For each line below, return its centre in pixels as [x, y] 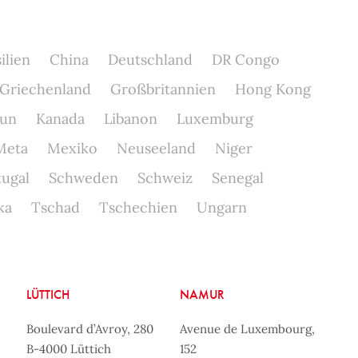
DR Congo [245, 60]
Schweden [83, 178]
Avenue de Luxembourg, [248, 329]
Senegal [237, 178]
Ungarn [221, 207]
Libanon [130, 119]
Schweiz [165, 178]
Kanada [60, 119]
